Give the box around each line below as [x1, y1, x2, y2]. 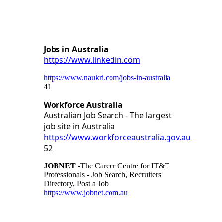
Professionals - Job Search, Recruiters [44, 170, 161, 179]
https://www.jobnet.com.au [44, 188, 128, 197]
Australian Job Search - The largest [44, 110, 172, 121]
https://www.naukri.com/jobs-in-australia [44, 73, 170, 82]
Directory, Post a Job [44, 179, 109, 188]
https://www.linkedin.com [44, 55, 140, 65]
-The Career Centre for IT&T [76, 162, 169, 170]
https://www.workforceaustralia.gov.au [44, 132, 191, 143]
